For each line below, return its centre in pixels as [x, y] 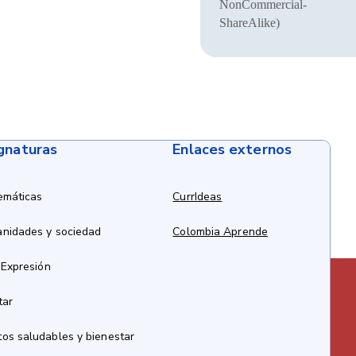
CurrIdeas [197, 197]
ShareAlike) [249, 23]
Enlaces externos [232, 149]
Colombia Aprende [220, 232]
